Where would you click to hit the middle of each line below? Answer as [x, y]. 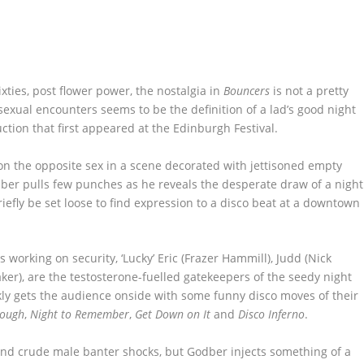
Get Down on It [175, 314]
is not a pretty [310, 91]
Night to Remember [80, 314]
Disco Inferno [270, 314]
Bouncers [247, 91]
